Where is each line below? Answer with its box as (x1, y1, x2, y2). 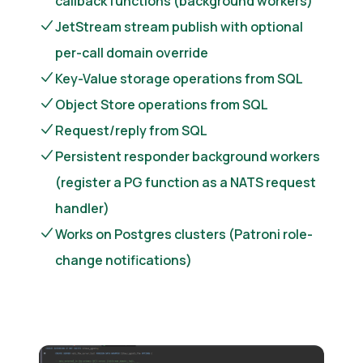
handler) (55, 199, 109, 217)
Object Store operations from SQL (55, 96, 268, 113)
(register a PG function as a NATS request (55, 173, 316, 191)
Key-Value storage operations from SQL (55, 70, 303, 88)
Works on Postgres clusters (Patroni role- (55, 225, 313, 243)
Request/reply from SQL (55, 122, 207, 139)
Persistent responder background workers (55, 147, 320, 165)
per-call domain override (55, 44, 208, 62)
